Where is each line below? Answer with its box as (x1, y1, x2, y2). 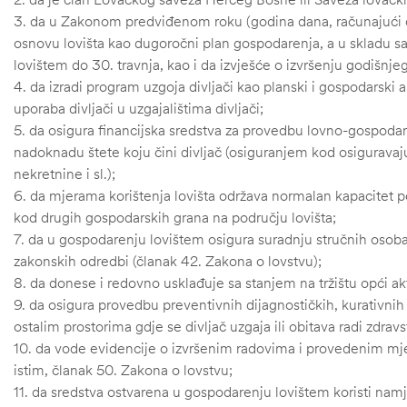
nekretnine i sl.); (14, 164, 115, 184)
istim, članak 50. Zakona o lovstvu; (14, 361, 233, 380)
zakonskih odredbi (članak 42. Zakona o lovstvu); (14, 252, 322, 271)
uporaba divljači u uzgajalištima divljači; (14, 99, 263, 118)
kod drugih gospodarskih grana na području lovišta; (14, 208, 336, 227)
